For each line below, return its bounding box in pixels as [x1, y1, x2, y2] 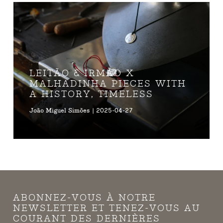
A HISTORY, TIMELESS [29, 89, 154, 101]
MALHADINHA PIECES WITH [29, 78, 187, 90]
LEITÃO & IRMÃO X [29, 68, 135, 80]
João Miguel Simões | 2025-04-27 [29, 107, 133, 115]
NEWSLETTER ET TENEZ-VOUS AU [13, 202, 201, 214]
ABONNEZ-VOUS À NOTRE [13, 192, 156, 204]
